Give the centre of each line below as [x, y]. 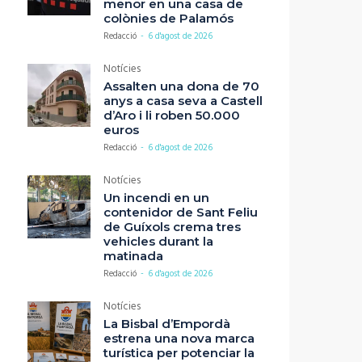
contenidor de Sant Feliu [181, 213]
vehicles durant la [158, 242]
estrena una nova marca [179, 339]
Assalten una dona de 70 [181, 86]
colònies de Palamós [168, 19]
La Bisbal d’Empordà [167, 324]
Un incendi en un [156, 198]
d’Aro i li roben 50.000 [172, 116]
